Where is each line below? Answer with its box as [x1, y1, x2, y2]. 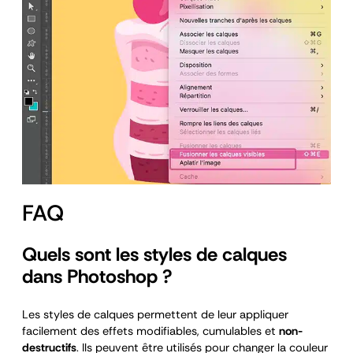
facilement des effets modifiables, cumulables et [22, 324, 279, 340]
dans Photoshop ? [22, 264, 173, 289]
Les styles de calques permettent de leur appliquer [22, 307, 288, 323]
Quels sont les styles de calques [22, 242, 287, 267]
